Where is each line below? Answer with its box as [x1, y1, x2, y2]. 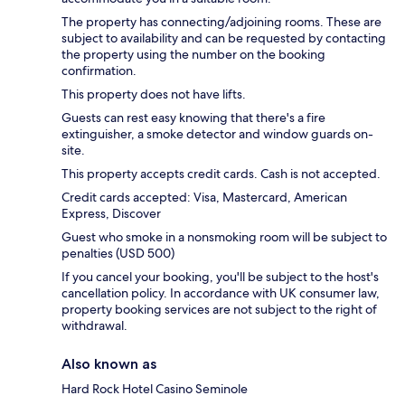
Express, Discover [61, 204, 161, 221]
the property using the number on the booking [61, 45, 325, 62]
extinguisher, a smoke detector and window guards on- [61, 125, 373, 142]
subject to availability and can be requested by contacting [61, 29, 386, 46]
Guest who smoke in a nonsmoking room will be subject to [61, 228, 387, 245]
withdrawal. [61, 316, 127, 334]
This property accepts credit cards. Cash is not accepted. [61, 165, 381, 182]
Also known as [61, 354, 156, 372]
